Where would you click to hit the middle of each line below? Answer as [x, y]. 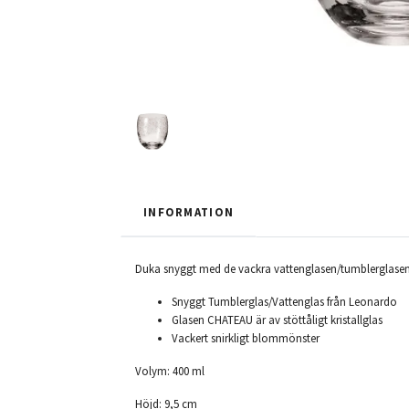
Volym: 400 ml [170, 371]
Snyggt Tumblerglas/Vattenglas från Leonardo [284, 302]
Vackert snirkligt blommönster [246, 338]
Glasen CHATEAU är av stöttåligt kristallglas [277, 320]
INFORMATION [189, 212]
